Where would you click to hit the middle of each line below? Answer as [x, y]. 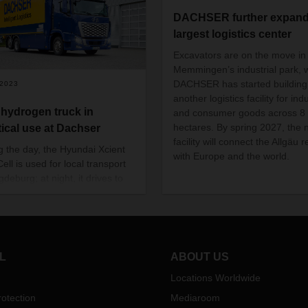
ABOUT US [200, 257]
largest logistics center [233, 34]
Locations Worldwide [216, 278]
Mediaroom [195, 298]
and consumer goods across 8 [239, 112]
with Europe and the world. [231, 156]
